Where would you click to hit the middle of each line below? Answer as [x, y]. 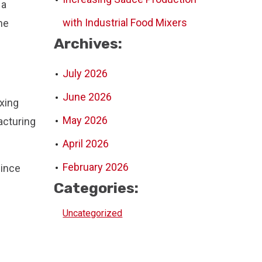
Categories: [96, 188]
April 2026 [86, 144]
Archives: [88, 43]
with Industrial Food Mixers [125, 23]
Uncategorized [93, 213]
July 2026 [85, 73]
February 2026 [96, 167]
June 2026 [87, 97]
